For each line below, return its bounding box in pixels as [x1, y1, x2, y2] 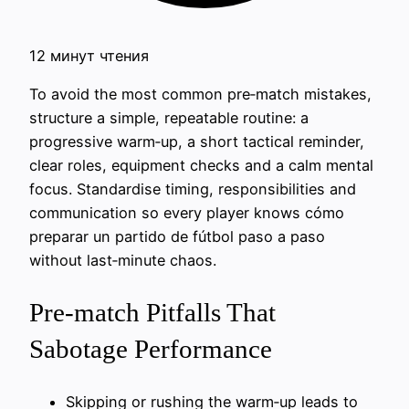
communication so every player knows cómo [29, 204, 344, 223]
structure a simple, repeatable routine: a [29, 109, 309, 128]
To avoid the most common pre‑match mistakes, [29, 85, 372, 104]
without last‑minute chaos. [29, 251, 216, 270]
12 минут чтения [29, 47, 149, 65]
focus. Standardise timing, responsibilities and [29, 180, 356, 199]
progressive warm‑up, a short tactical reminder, [29, 132, 364, 152]
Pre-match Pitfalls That [29, 298, 276, 328]
